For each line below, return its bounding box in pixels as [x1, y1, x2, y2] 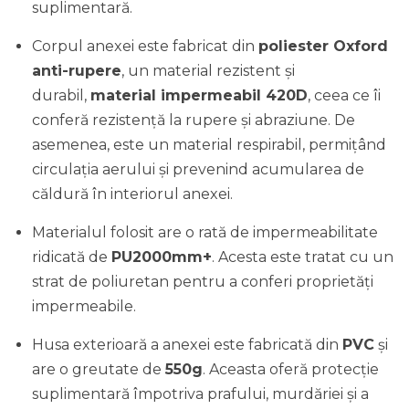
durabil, [32, 87, 90, 104]
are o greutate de [32, 361, 165, 378]
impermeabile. [32, 298, 136, 315]
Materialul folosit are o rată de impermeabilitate [32, 224, 378, 241]
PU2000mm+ [111, 248, 212, 266]
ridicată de [32, 248, 111, 266]
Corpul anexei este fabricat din [32, 37, 258, 55]
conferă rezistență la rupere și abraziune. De [32, 111, 355, 129]
